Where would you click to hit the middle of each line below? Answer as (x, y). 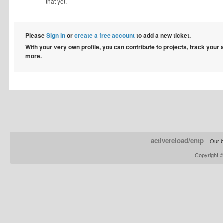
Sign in (56, 35)
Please (36, 35)
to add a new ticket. (163, 35)
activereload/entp (177, 141)
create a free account (105, 35)
